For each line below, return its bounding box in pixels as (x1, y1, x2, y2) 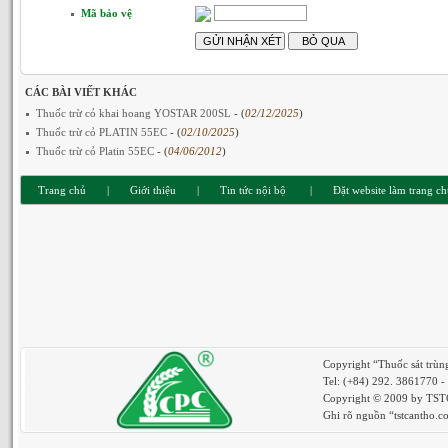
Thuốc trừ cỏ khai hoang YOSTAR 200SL (36, 107, 234, 119)
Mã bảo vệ (81, 7, 132, 19)
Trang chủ (38, 184, 86, 196)
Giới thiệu (130, 184, 176, 196)
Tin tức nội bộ (220, 184, 286, 196)
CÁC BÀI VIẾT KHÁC (25, 86, 137, 98)
